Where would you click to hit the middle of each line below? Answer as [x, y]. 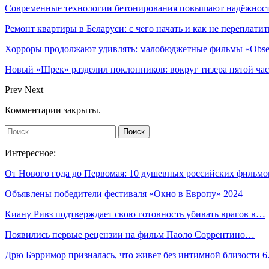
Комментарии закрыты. [53, 110]
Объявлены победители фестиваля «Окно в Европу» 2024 [124, 193]
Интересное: [30, 153]
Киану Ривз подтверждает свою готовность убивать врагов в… [135, 214]
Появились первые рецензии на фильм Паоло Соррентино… [130, 234]
